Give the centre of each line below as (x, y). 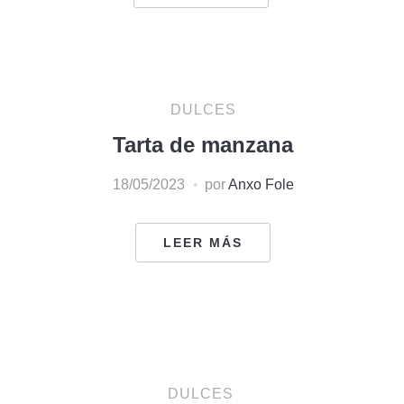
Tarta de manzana (203, 144)
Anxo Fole (261, 184)
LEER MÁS (203, 242)
